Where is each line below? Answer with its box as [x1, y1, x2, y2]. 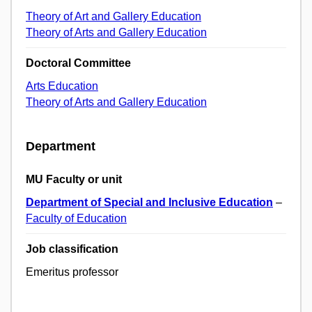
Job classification [26, 242, 118, 255]
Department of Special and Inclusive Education [26, 196, 273, 208]
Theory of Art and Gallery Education [26, 10, 201, 23]
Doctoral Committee [26, 57, 131, 70]
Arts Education [26, 80, 98, 93]
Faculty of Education [26, 212, 127, 224]
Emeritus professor [26, 265, 118, 278]
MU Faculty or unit [26, 173, 122, 185]
